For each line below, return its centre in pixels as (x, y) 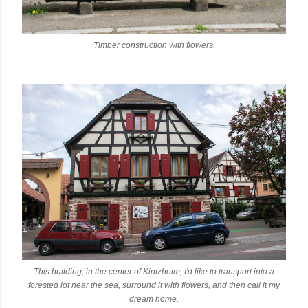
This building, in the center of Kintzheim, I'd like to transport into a (154, 272)
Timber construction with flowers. (154, 45)
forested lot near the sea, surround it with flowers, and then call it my (154, 285)
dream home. (154, 299)
